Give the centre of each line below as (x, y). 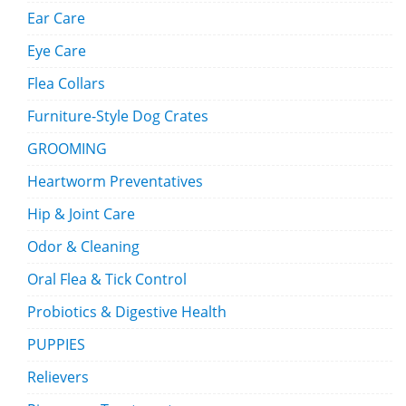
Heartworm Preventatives (115, 182)
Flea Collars (66, 84)
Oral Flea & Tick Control (107, 280)
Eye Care (57, 51)
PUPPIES (56, 345)
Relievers (58, 377)
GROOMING (67, 149)
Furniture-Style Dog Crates (118, 116)
